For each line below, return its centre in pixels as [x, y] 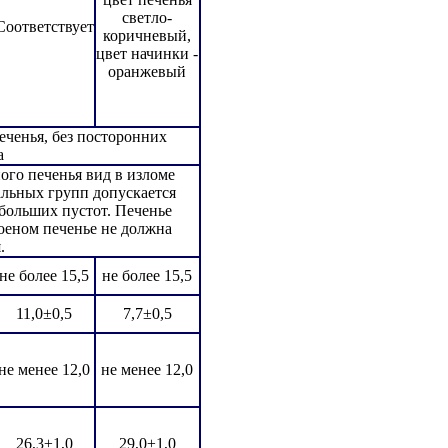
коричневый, [147, 36]
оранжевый [147, 72]
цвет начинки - [147, 54]
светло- [147, 18]
